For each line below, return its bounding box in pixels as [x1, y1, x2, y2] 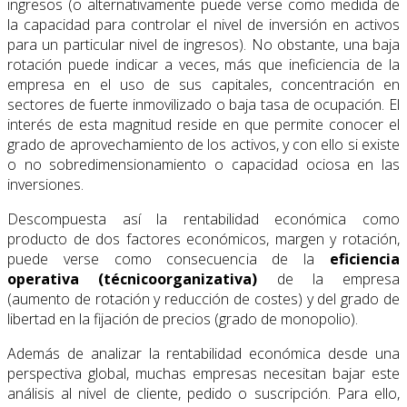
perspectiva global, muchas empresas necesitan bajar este [7, 362, 400, 383]
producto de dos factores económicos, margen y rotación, [7, 228, 400, 249]
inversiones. [7, 174, 84, 194]
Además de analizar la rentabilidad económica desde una [7, 342, 400, 363]
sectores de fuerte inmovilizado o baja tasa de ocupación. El [7, 94, 400, 114]
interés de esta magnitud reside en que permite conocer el [7, 114, 400, 134]
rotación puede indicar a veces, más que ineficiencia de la [7, 54, 400, 74]
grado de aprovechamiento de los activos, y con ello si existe [7, 134, 400, 154]
